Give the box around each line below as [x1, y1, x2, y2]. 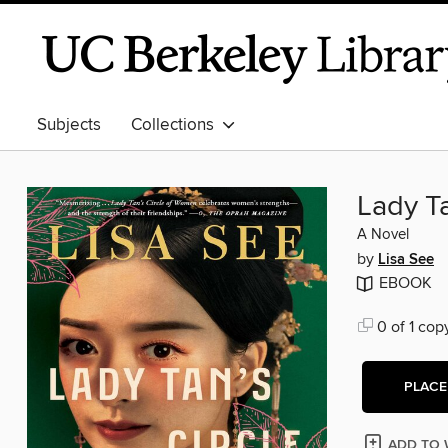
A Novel [357, 226, 409, 245]
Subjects [37, 114, 101, 136]
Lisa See [378, 251, 434, 270]
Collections [131, 114, 222, 136]
